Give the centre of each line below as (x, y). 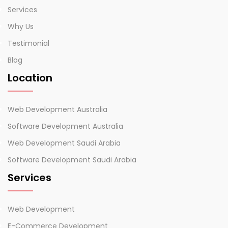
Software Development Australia (65, 126)
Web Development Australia (58, 109)
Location (30, 78)
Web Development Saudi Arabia (64, 143)
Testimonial (28, 43)
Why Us (21, 26)
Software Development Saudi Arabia (72, 160)
